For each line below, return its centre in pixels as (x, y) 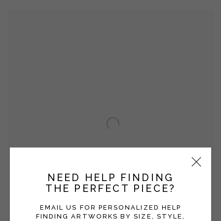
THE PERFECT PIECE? (110, 188)
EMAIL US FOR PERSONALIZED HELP (110, 207)
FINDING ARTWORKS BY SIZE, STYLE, (110, 216)
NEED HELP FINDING (110, 177)
